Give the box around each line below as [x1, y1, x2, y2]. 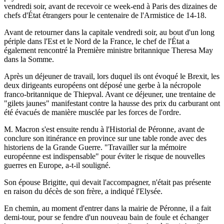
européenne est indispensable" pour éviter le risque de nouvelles [4, 151, 205, 160]
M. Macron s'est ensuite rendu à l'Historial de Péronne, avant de [4, 124, 204, 133]
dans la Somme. [4, 54, 54, 63]
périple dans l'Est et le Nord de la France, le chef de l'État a [4, 36, 189, 45]
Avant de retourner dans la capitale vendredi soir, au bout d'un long [4, 27, 214, 36]
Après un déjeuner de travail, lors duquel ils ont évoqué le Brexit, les [4, 71, 219, 80]
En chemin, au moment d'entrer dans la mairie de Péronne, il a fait [4, 203, 211, 212]
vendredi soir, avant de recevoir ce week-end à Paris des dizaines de [4, 1, 217, 10]
